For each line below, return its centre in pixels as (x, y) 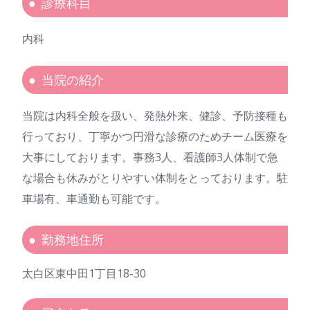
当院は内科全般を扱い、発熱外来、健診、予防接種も (155, 116)
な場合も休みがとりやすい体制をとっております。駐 (155, 178)
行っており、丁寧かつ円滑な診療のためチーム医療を (155, 137)
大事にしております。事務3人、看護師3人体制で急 (150, 157)
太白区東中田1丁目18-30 (84, 274)
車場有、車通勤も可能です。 (94, 199)
